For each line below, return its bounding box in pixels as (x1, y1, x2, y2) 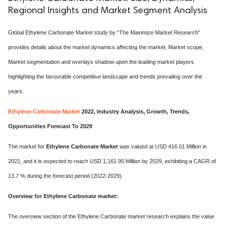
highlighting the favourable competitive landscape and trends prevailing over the (8, 73, 202, 80)
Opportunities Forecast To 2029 (8, 123, 92, 129)
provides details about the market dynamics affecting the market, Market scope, (8, 44, 204, 50)
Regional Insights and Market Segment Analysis (8, 6, 207, 16)
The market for (8, 143, 46, 149)
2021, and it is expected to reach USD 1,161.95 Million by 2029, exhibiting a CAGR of (8, 158, 216, 164)
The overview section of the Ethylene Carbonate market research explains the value (8, 213, 214, 219)
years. (8, 88, 24, 94)
